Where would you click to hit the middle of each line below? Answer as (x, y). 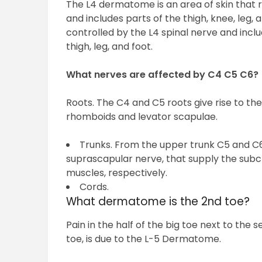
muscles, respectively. (117, 173)
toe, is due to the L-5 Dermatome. (144, 239)
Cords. (94, 187)
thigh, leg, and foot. (110, 47)
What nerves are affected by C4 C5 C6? (163, 75)
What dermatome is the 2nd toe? (158, 202)
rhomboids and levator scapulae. (142, 117)
